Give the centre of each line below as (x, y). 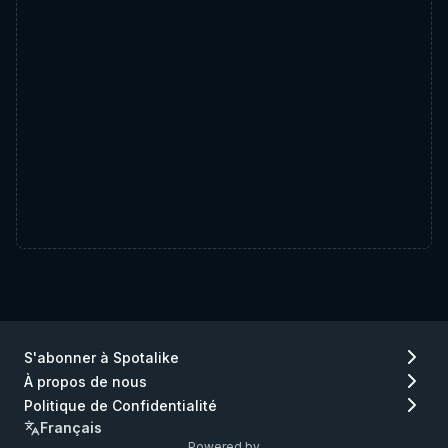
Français (71, 427)
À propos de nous (85, 381)
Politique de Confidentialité (120, 405)
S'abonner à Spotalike (101, 357)
